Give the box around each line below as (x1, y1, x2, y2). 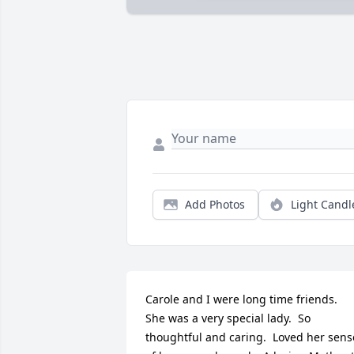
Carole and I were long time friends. (145, 292, 337, 307)
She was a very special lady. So (145, 311, 311, 326)
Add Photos (185, 197, 245, 213)
